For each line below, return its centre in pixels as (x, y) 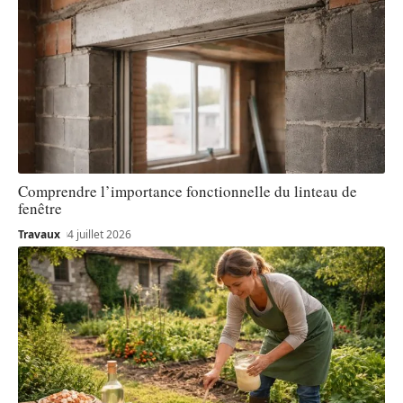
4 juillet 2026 (100, 235)
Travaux (39, 235)
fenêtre (40, 209)
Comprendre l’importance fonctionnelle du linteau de (188, 192)
